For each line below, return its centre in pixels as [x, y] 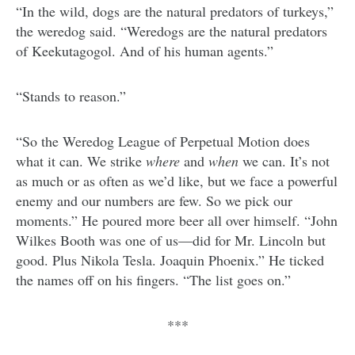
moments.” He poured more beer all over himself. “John [177, 221]
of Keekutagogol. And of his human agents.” [145, 51]
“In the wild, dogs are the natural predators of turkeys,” [175, 11]
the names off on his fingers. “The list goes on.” [153, 280]
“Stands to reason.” [71, 96]
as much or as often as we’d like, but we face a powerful [177, 181]
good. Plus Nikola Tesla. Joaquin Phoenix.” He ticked [170, 260]
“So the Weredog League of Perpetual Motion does [163, 141]
